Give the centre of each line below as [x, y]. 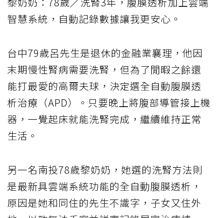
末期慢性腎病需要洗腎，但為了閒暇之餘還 [104, 69]
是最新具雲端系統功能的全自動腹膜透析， [104, 186]
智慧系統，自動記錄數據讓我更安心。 [94, 18]
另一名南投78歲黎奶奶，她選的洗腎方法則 [105, 169]
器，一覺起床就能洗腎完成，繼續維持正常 [104, 119]
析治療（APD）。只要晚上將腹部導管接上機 [109, 102]
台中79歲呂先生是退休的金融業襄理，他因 [105, 53]
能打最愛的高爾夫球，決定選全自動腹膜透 [104, 86]
